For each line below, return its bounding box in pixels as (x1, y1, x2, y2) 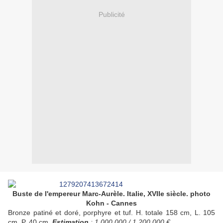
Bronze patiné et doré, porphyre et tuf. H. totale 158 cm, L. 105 (8, 209, 215, 217)
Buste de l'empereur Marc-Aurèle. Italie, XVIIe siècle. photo (12, 190, 211, 198)
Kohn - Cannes (86, 199, 137, 208)
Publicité (98, 10, 125, 18)
